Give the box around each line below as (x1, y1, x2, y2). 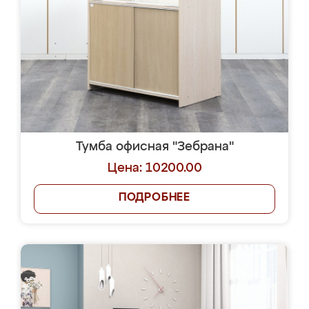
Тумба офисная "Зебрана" (75, 141, 234, 153)
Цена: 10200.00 (107, 162, 202, 175)
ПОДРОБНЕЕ (118, 192, 191, 203)
